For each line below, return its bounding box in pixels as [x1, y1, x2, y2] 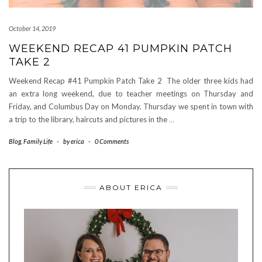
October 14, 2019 [9, 25, 56, 32]
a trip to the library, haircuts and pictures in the [9, 115, 169, 124]
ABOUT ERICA [99, 183, 163, 192]
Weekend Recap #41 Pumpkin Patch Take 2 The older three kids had [9, 76, 253, 85]
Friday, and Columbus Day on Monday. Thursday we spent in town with [9, 102, 253, 111]
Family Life [23, 137, 53, 145]
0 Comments [95, 137, 129, 145]
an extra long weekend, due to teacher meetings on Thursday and [9, 89, 253, 98]
